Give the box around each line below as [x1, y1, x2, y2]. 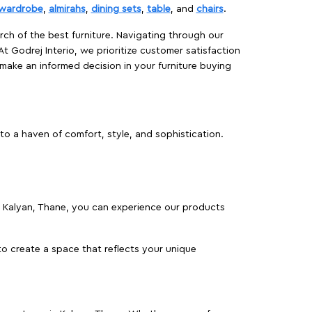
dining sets [91, 4, 141, 15]
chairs [196, 4, 224, 15]
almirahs [48, 4, 86, 15]
